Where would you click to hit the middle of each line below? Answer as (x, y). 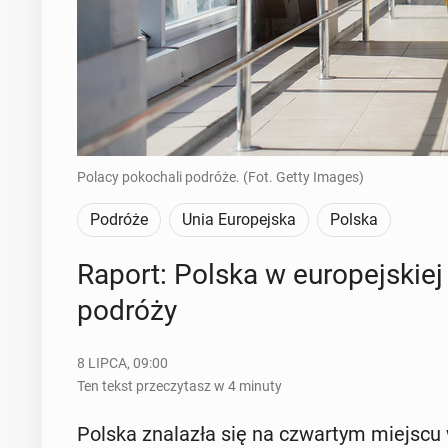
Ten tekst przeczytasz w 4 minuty (179, 386)
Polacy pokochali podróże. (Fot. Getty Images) (220, 177)
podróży (126, 310)
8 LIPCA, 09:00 (122, 363)
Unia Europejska (238, 219)
